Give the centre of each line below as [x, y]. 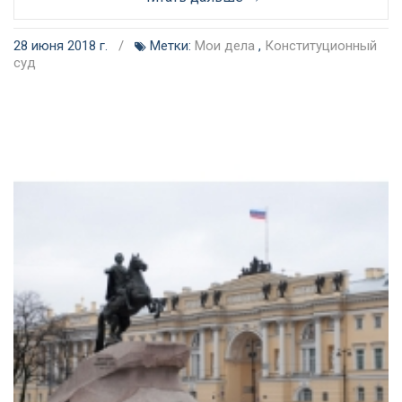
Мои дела [225, 46]
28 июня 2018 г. [62, 46]
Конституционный [321, 46]
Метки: [170, 46]
